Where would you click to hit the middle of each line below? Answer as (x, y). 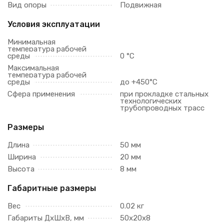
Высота (21, 169)
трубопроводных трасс (162, 108)
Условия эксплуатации (54, 24)
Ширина (22, 157)
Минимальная (31, 42)
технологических (151, 101)
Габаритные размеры (52, 188)
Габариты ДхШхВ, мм (46, 218)
